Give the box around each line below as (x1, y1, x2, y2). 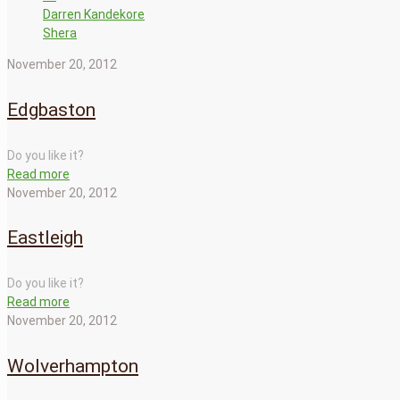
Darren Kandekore (43, 6, 145, 21)
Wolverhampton (7, 355, 138, 378)
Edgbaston (7, 98, 96, 121)
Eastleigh (7, 227, 83, 249)
